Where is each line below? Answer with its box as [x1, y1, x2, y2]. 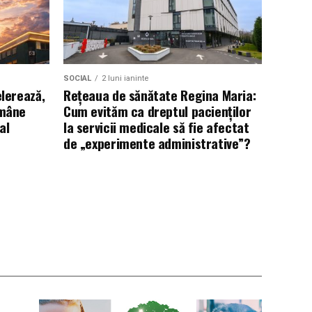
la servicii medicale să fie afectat [63, 117, 249, 137]
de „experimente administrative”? [63, 133, 251, 153]
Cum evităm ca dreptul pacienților [63, 101, 251, 121]
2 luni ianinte [102, 74, 148, 83]
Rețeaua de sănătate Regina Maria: [63, 85, 256, 105]
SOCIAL [63, 74, 91, 83]
